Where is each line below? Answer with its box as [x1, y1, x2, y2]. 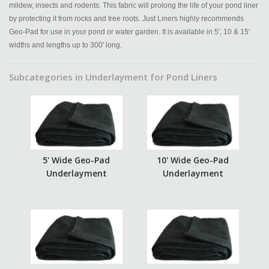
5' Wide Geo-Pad [43, 154, 110, 166]
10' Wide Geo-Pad [157, 154, 229, 166]
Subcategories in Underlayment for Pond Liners [9, 71, 217, 83]
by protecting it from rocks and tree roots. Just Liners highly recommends [9, 14, 244, 23]
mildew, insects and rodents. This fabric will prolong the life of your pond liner [9, 1, 258, 10]
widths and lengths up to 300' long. [9, 41, 122, 49]
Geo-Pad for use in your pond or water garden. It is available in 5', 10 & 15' [9, 28, 250, 36]
